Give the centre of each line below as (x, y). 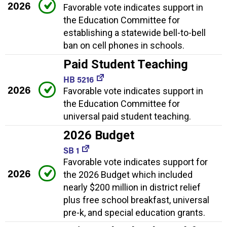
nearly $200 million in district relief (132, 187)
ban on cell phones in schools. (124, 46)
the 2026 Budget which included (128, 175)
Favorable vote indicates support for (136, 162)
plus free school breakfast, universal (136, 200)
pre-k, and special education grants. (134, 213)
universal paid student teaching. (127, 117)
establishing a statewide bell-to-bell (135, 33)
